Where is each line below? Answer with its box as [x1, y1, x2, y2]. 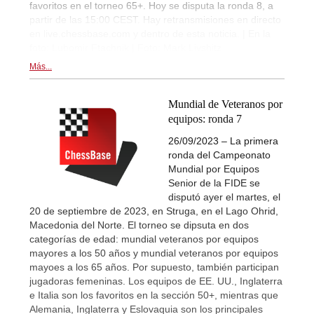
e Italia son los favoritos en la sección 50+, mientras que [29, 289, 278, 301]
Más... [29, 62, 52, 72]
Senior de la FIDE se [168, 177, 260, 189]
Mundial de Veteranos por [168, 98, 282, 111]
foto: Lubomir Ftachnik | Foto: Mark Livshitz [29, 42, 221, 54]
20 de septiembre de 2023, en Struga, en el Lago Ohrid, [29, 205, 278, 217]
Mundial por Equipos [168, 163, 259, 175]
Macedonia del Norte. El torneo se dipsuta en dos [29, 219, 249, 231]
